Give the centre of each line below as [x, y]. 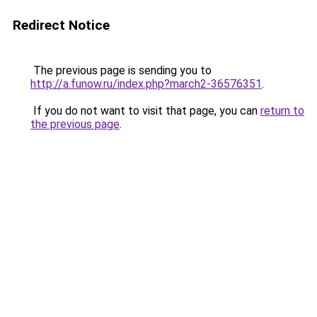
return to [282, 111]
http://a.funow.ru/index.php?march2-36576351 [146, 84]
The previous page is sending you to [121, 70]
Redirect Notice [61, 25]
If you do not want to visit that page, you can [145, 111]
